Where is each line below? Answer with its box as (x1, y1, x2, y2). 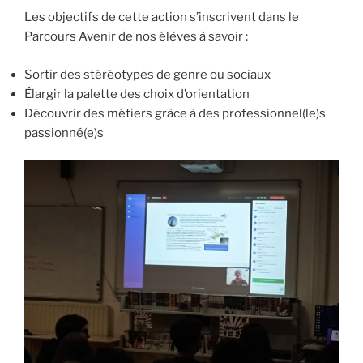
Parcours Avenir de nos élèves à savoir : (24, 29, 248, 45)
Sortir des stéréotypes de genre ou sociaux (24, 66, 271, 82)
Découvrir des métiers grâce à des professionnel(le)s (24, 105, 326, 121)
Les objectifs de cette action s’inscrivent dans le (24, 10, 299, 25)
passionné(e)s (24, 125, 104, 140)
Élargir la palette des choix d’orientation (24, 86, 250, 101)
